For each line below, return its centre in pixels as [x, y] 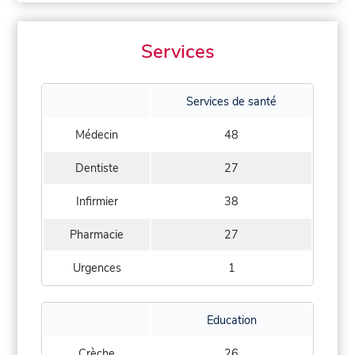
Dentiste [97, 168]
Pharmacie [97, 234]
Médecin [97, 134]
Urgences [97, 267]
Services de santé [231, 101]
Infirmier [97, 201]
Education [231, 320]
